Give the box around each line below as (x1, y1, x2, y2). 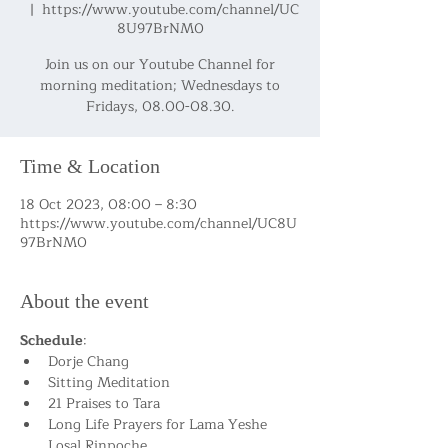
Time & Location (20, 155, 160, 177)
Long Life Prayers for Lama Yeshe (48, 413, 271, 436)
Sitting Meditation (48, 371, 170, 394)
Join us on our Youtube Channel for (45, 53, 275, 76)
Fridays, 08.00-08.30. (85, 95, 235, 118)
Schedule (20, 329, 83, 352)
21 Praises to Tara (48, 392, 160, 415)
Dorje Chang (48, 350, 129, 373)
